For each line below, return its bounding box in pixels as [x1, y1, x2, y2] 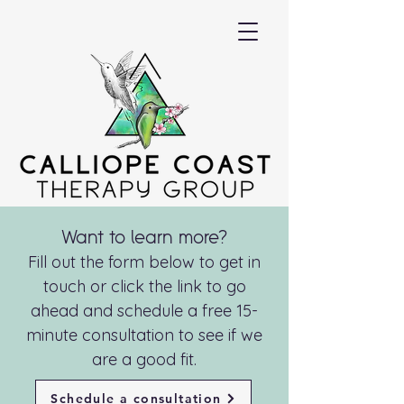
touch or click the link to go [42, 276, 246, 297]
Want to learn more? [61, 225, 227, 248]
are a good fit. [92, 349, 197, 370]
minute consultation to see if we [26, 325, 262, 345]
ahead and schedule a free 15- [31, 300, 258, 321]
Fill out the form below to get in [28, 252, 261, 272]
